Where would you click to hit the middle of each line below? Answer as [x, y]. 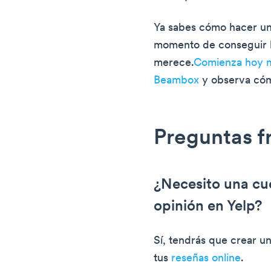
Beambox [177, 81]
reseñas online [206, 259]
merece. [174, 64]
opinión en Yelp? [208, 207]
